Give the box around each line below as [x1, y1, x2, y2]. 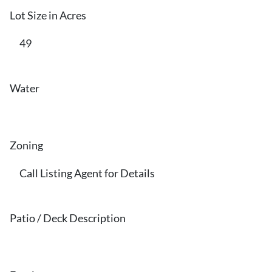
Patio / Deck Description [10, 212, 126, 225]
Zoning [10, 139, 43, 152]
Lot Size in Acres [10, 9, 86, 22]
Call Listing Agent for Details [19, 167, 155, 180]
